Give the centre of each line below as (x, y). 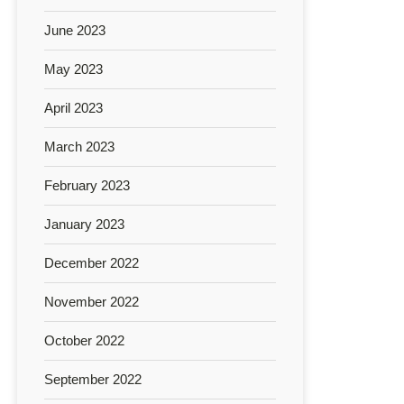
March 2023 (79, 146)
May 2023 (73, 69)
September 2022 (93, 379)
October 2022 (84, 340)
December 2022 (92, 262)
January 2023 (84, 224)
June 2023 (75, 30)
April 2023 (73, 107)
